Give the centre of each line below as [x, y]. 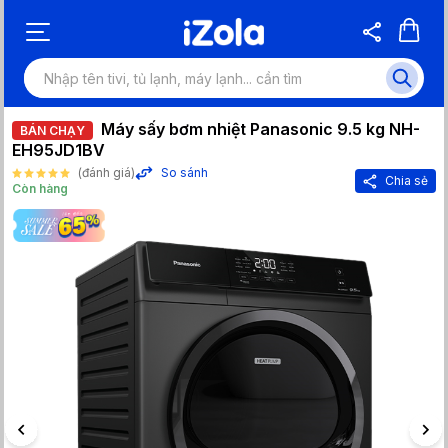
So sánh [184, 172]
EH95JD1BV [58, 150]
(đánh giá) [106, 172]
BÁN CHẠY [52, 130]
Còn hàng [40, 188]
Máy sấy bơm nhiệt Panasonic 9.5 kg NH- [260, 129]
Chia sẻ [406, 180]
